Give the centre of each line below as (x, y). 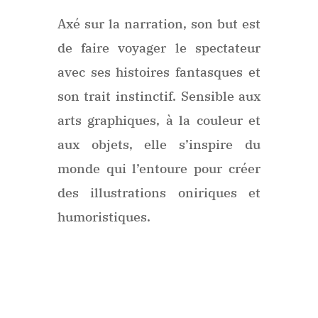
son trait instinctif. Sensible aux (159, 97)
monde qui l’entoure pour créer (159, 169)
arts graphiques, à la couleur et (159, 121)
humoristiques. (104, 217)
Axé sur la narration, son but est (159, 24)
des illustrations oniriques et (159, 193)
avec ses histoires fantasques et (159, 72)
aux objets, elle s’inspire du (159, 145)
